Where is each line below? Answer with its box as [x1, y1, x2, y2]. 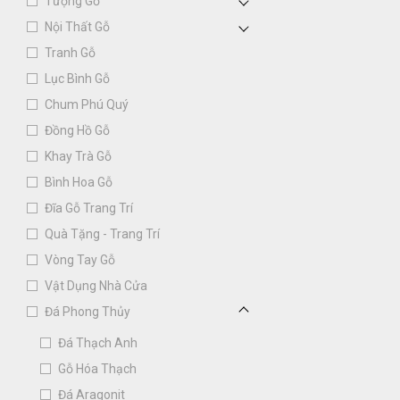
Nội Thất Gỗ [45, 20, 110, 34]
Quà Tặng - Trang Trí [45, 227, 160, 241]
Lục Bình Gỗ [45, 71, 110, 86]
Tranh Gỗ [45, 46, 96, 60]
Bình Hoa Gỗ [45, 175, 112, 189]
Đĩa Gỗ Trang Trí [45, 201, 133, 215]
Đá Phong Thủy [45, 304, 130, 319]
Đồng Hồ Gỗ [45, 123, 110, 137]
